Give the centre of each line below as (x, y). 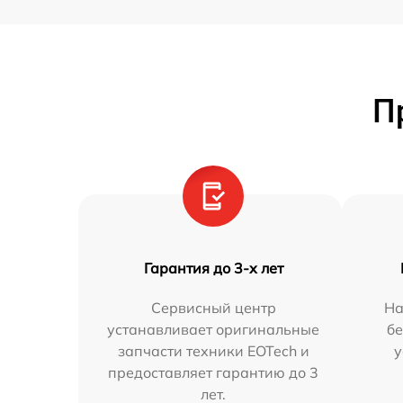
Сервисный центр (213, 308)
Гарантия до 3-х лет (213, 268)
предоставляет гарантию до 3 (214, 372)
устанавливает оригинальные (214, 329)
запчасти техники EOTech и (213, 351)
